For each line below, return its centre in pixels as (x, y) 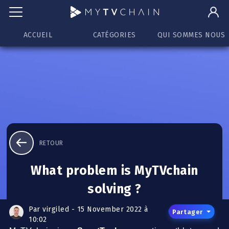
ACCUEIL (38, 35)
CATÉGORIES (114, 35)
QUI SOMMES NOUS (191, 35)
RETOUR (51, 143)
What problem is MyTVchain (114, 171)
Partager (189, 212)
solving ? (114, 189)
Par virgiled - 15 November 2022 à (88, 209)
